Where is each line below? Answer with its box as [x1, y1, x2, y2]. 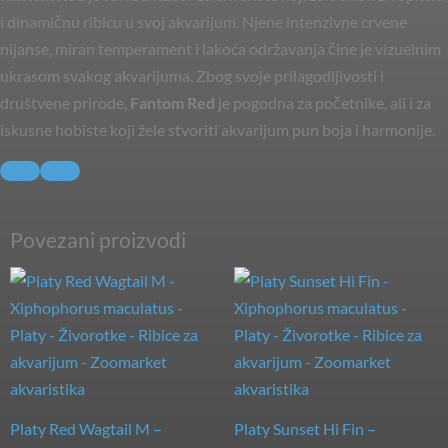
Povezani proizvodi [10, 226, 186, 252]
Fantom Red [130, 92, 215, 112]
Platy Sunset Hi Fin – [234, 419, 376, 439]
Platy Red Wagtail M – [10, 419, 162, 439]
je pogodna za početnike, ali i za [215, 92, 431, 112]
